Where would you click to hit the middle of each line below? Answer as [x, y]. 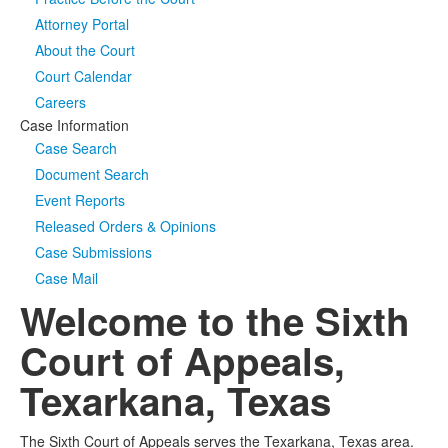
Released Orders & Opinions [125, 226]
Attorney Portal [82, 24]
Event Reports [80, 200]
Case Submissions [93, 252]
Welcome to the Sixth [215, 320]
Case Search [76, 148]
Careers [60, 102]
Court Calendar [83, 76]
